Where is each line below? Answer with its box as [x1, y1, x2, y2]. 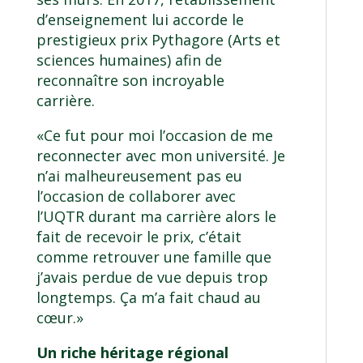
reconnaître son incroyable [36, 70, 224, 91]
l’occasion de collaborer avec [36, 186, 236, 207]
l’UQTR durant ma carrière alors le [36, 207, 276, 227]
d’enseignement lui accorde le [36, 10, 244, 30]
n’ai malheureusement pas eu [36, 166, 242, 186]
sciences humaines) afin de [36, 50, 222, 70]
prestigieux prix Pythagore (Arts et [36, 30, 280, 50]
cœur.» [36, 308, 83, 328]
